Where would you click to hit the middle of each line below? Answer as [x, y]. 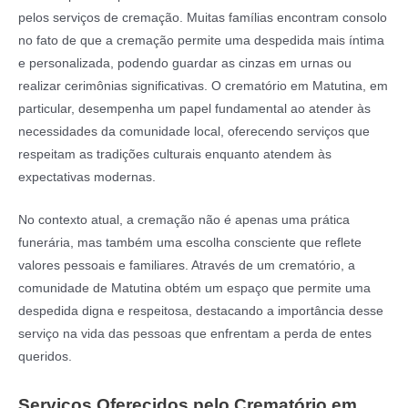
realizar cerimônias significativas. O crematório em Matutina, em [203, 87]
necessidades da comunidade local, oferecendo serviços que [194, 132]
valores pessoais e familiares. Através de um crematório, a [187, 265]
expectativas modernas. [87, 178]
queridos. [45, 357]
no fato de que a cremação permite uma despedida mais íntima [201, 41]
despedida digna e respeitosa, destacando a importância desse [201, 311]
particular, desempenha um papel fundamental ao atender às [194, 109]
